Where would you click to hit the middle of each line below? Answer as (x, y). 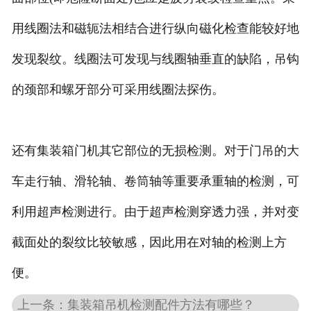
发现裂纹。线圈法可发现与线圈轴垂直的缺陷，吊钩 (155, 59)
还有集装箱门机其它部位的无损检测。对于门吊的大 (155, 151)
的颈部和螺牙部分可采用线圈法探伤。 (118, 90)
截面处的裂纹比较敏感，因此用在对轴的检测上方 (149, 243)
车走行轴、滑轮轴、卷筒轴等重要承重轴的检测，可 (155, 182)
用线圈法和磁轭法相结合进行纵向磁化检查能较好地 (155, 29)
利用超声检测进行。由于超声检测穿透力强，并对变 (155, 212)
